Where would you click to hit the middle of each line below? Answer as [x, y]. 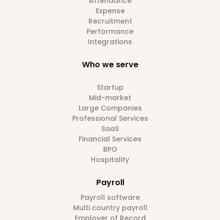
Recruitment [110, 21]
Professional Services [110, 119]
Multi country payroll [110, 208]
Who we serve [110, 65]
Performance [110, 32]
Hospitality [110, 160]
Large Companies [110, 108]
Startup [110, 88]
